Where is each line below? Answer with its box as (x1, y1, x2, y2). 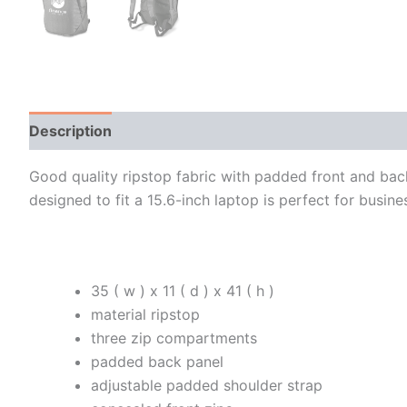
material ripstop (91, 304, 200, 323)
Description (29, 121, 112, 140)
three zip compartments (91, 328, 257, 347)
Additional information (131, 121, 289, 140)
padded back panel (91, 352, 223, 371)
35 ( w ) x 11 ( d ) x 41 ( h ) (91, 281, 274, 300)
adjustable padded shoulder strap (91, 375, 323, 394)
